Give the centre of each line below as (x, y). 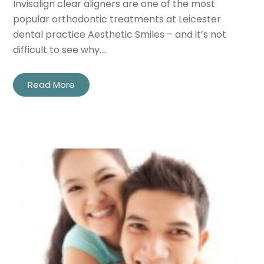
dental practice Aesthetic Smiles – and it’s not (120, 34)
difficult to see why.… (60, 49)
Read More (52, 84)
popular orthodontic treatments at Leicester (117, 19)
